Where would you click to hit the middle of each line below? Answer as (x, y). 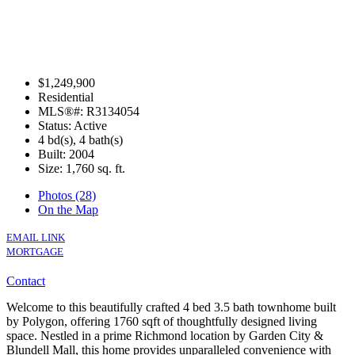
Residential (66, 97)
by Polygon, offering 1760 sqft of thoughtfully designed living (162, 321)
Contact (26, 281)
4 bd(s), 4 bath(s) (80, 139)
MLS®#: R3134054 (89, 111)
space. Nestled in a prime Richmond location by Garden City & (165, 335)
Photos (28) (67, 195)
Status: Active (73, 125)
